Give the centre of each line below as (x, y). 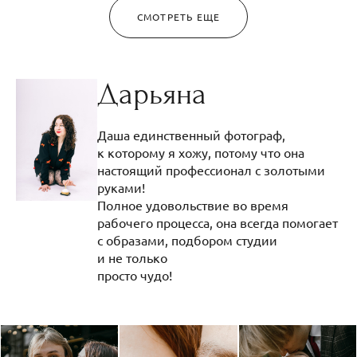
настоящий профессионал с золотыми (211, 169)
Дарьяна (152, 94)
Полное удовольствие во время (193, 204)
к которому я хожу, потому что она (201, 152)
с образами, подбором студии (187, 239)
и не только (132, 257)
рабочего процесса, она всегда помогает (218, 222)
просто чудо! (138, 275)
